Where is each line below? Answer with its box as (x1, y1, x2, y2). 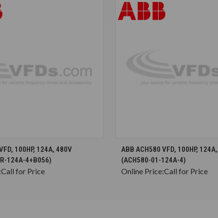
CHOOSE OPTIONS (9, 141, 57, 149)
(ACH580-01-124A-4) (121, 155, 186, 164)
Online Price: (121, 166, 164, 176)
